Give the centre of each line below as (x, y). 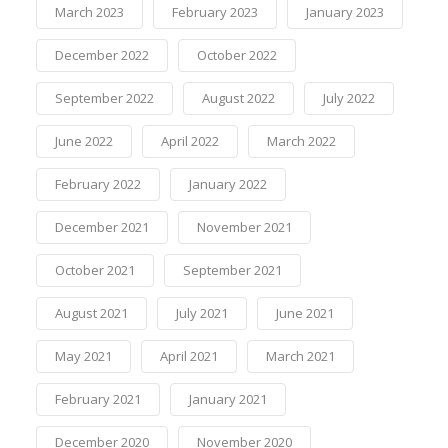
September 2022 (104, 97)
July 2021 (201, 312)
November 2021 (244, 226)
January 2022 (227, 183)
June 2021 (304, 312)
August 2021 (91, 312)
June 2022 (83, 140)
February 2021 (97, 398)
